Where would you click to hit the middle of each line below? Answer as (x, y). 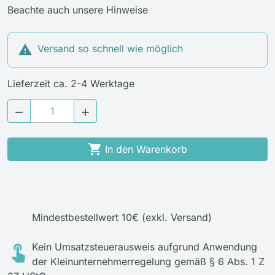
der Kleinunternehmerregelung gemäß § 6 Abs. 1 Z (148, 261)
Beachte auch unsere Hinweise (78, 10)
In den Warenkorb (146, 149)
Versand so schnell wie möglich (110, 48)
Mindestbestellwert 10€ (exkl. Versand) (122, 217)
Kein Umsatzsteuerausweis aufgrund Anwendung (145, 247)
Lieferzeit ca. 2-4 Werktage (71, 83)
